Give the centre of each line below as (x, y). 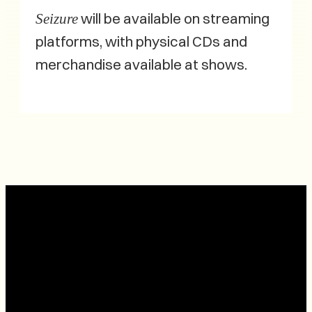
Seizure (57, 18)
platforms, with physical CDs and (141, 41)
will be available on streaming (174, 18)
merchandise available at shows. (141, 64)
